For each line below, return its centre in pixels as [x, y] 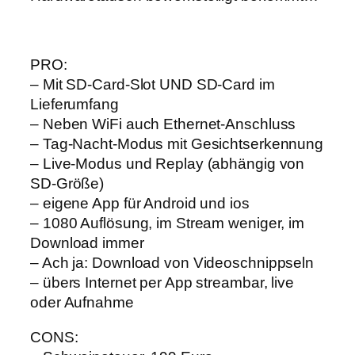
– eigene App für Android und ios [140, 204]
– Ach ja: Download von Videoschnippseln [172, 263]
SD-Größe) [67, 184]
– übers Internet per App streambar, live [162, 283]
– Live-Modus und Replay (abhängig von [168, 164]
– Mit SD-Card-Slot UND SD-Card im [153, 85]
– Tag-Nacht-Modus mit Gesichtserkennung [177, 144]
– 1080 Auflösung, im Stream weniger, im [168, 223]
